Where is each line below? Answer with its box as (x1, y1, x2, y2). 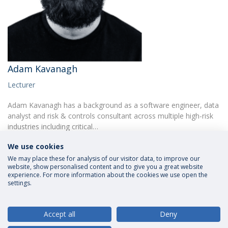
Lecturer (8, 80, 35, 90)
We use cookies (8, 141, 64, 151)
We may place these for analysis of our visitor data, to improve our (8, 154, 200, 163)
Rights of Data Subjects (139, 184, 218, 193)
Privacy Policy (8, 184, 53, 193)
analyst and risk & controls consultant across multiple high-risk (8, 111, 213, 121)
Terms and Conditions (60, 184, 133, 193)
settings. (8, 179, 32, 187)
